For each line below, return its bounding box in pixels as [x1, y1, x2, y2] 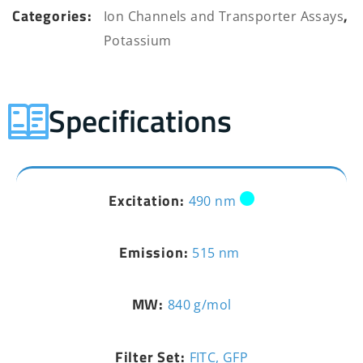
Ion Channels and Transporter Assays [104, 6, 344, 25]
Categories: [12, 4, 92, 27]
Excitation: [108, 189, 189, 211]
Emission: [119, 241, 193, 264]
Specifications [49, 97, 232, 145]
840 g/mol [167, 296, 232, 314]
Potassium [104, 31, 172, 49]
